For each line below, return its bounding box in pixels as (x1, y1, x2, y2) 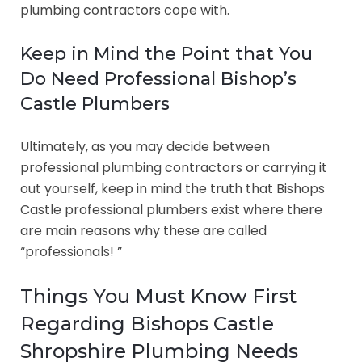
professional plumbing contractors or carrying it (20, 158, 327, 177)
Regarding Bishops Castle (20, 312, 274, 335)
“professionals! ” (20, 242, 122, 261)
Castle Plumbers (20, 93, 170, 115)
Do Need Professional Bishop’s (20, 68, 297, 90)
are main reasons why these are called (20, 221, 267, 240)
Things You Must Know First (20, 284, 297, 308)
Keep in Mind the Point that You (20, 43, 313, 65)
